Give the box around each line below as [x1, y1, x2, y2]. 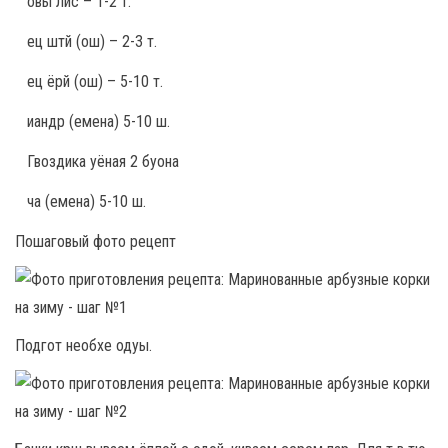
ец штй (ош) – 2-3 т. [27, 31, 157, 51]
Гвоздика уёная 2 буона [27, 151, 179, 171]
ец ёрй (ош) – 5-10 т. [27, 71, 163, 91]
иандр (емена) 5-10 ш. [27, 111, 170, 131]
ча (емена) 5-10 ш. [27, 191, 146, 211]
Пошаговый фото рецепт [15, 231, 176, 251]
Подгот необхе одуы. [15, 335, 152, 355]
